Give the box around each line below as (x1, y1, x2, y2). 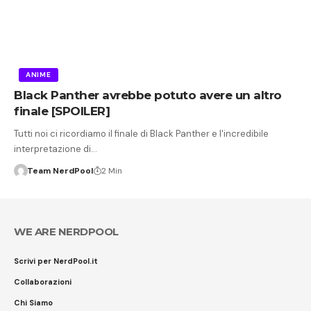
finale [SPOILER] (14, 103, 110, 118)
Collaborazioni (14, 276, 72, 287)
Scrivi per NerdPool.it (14, 255, 98, 266)
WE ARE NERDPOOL (14, 224, 119, 238)
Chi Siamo (14, 297, 53, 308)
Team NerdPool (26, 165, 93, 176)
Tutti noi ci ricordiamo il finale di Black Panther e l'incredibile (14, 127, 269, 140)
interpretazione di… (14, 142, 97, 155)
